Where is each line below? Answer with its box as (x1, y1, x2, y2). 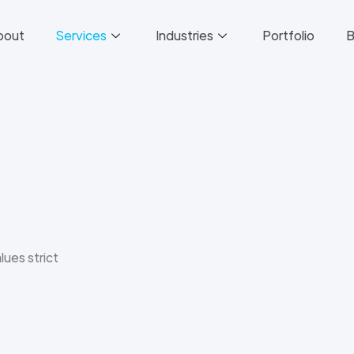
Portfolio (262, 27, 314, 43)
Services (56, 27, 107, 43)
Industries (156, 27, 213, 43)
